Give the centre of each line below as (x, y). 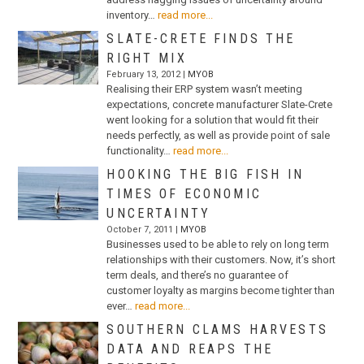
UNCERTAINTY (159, 213)
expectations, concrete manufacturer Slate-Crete (220, 104)
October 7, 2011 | (144, 229)
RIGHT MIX (147, 58)
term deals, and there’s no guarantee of (198, 275)
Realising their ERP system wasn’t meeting (205, 89)
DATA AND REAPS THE (190, 349)
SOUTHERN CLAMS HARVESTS (217, 329)
